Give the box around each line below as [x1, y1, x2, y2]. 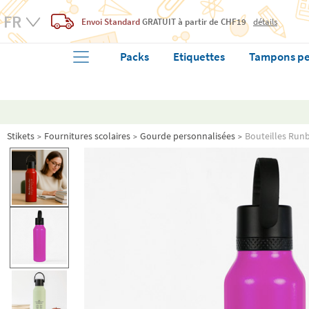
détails [253, 15, 277, 27]
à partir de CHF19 [176, 15, 246, 28]
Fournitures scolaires [44, 130, 130, 142]
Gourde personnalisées [140, 130, 235, 142]
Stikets [7, 130, 34, 142]
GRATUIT [142, 15, 176, 28]
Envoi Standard [81, 15, 142, 28]
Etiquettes [173, 49, 226, 64]
